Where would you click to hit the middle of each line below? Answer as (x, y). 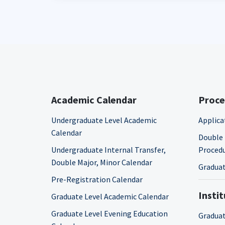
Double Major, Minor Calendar (102, 162)
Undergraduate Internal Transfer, (108, 150)
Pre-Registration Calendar (97, 179)
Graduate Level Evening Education (109, 213)
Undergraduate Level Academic (104, 120)
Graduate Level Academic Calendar (110, 196)
